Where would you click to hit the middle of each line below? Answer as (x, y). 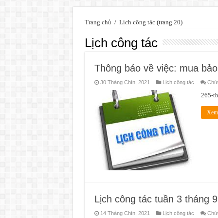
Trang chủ (98, 22)
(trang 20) (169, 22)
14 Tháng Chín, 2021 (125, 213)
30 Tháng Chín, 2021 (125, 82)
